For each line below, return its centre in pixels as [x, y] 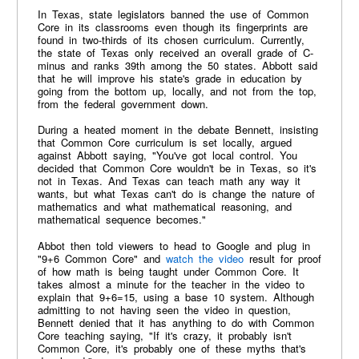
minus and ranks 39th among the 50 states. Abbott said [177, 66]
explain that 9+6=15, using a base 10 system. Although [175, 296]
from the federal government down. [123, 104]
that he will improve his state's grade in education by [169, 79]
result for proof [282, 258]
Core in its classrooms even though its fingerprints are [172, 27]
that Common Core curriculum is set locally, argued [164, 143]
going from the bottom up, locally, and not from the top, [177, 91]
